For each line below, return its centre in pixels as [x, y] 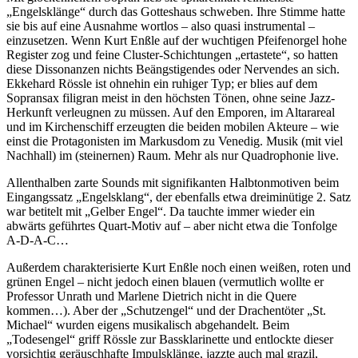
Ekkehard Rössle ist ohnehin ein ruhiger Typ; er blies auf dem [162, 83]
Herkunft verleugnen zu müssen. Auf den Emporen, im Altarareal [171, 112]
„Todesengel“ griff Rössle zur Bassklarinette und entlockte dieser [170, 339]
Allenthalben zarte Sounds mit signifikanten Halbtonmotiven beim [173, 182]
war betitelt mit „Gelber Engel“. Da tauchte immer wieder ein [161, 211]
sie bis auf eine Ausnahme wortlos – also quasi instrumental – [161, 26]
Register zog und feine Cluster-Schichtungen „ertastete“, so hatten [172, 54]
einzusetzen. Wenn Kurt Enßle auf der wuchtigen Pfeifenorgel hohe [177, 40]
